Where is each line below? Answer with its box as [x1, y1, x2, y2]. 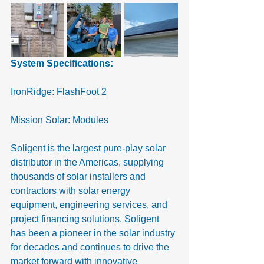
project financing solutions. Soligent [11, 213, 161, 224]
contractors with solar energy [11, 185, 133, 196]
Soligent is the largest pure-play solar [11, 143, 168, 153]
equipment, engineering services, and [11, 199, 170, 210]
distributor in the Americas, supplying [11, 157, 166, 167]
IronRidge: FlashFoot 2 [11, 86, 107, 97]
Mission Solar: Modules [11, 114, 108, 125]
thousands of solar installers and [11, 171, 148, 181]
